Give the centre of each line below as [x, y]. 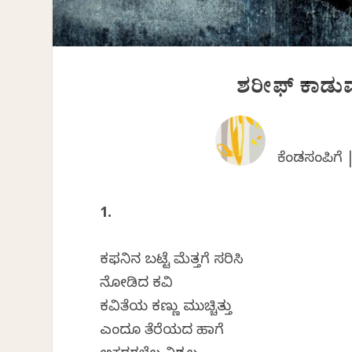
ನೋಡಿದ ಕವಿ [137, 285]
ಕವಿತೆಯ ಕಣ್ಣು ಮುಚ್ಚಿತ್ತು [166, 309]
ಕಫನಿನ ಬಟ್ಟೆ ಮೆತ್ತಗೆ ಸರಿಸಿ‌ [172, 262]
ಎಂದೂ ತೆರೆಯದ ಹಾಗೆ [162, 332]
